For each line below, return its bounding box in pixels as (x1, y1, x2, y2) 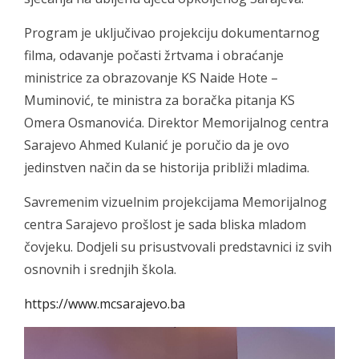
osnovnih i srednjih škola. (24, 260, 176, 278)
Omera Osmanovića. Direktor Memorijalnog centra (24, 114, 329, 131)
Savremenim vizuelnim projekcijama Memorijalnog (24, 193, 327, 211)
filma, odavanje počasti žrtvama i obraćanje (24, 46, 284, 64)
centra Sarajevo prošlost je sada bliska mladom (24, 216, 306, 233)
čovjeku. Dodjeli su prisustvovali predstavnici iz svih (24, 238, 332, 256)
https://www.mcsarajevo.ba (24, 295, 185, 313)
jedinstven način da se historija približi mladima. (24, 159, 309, 176)
